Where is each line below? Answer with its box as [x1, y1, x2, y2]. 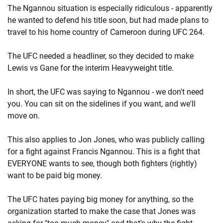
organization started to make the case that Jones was [7, 207, 196, 216]
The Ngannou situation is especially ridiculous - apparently [7, 3, 213, 13]
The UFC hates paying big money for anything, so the [7, 195, 193, 204]
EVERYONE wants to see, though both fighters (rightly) [7, 159, 197, 168]
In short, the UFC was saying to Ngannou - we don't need [7, 87, 204, 97]
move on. [7, 111, 40, 120]
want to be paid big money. [7, 171, 102, 180]
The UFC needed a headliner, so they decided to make [7, 51, 194, 61]
